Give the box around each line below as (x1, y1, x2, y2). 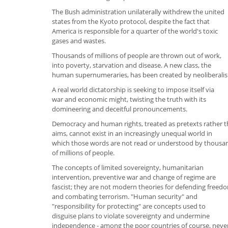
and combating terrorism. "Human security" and (52, 191, 197, 201)
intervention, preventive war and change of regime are (52, 172, 216, 182)
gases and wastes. (52, 36, 106, 45)
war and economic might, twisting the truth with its (52, 94, 206, 104)
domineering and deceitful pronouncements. (52, 104, 187, 113)
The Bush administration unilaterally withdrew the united (52, 7, 224, 16)
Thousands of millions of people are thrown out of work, (52, 50, 221, 60)
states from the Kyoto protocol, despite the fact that (52, 16, 210, 26)
